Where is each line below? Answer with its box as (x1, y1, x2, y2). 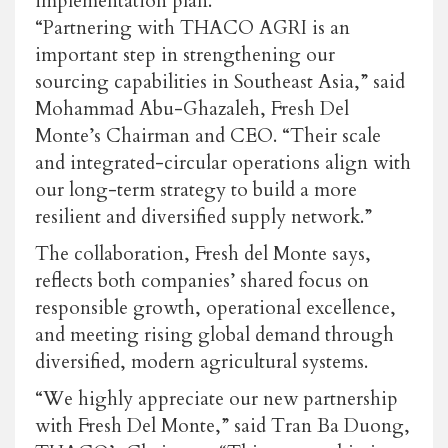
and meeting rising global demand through (35, 321, 394, 348)
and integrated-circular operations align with (35, 149, 411, 176)
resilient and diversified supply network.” (35, 203, 372, 230)
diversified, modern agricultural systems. (35, 348, 368, 375)
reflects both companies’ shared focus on (35, 267, 369, 294)
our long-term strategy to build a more (35, 176, 357, 203)
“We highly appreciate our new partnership (35, 385, 398, 412)
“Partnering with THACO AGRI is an (35, 14, 350, 41)
